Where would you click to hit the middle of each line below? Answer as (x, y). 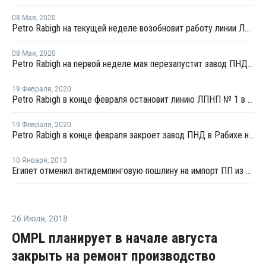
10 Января (30, 160)
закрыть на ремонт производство (114, 256)
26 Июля (28, 218)
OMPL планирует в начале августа (115, 238)
